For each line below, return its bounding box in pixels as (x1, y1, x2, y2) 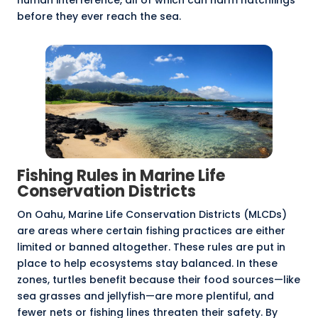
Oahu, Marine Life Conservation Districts (35, 207, 241, 222)
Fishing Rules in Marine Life (17, 165, 225, 187)
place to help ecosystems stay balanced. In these (17, 256, 278, 271)
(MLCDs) (241, 207, 287, 222)
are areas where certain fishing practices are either (17, 224, 285, 238)
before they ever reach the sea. (17, 9, 181, 24)
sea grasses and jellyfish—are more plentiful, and (17, 289, 274, 304)
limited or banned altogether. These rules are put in (17, 240, 285, 255)
